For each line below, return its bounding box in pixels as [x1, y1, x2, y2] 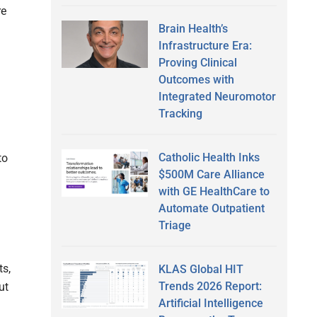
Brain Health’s [158, 21, 228, 35]
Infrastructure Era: [158, 38, 252, 52]
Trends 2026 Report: [158, 279, 262, 293]
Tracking [158, 106, 202, 120]
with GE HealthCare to [158, 184, 270, 198]
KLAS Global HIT [158, 262, 243, 276]
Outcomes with [158, 72, 234, 86]
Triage [158, 218, 191, 232]
